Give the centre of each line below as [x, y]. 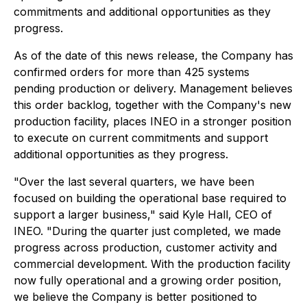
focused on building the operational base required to [150, 198]
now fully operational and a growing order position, [148, 280]
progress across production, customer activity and [145, 247]
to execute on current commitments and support [141, 138]
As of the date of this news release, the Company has [153, 56]
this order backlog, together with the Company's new [152, 105]
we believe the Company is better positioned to [135, 297]
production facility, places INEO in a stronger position [152, 121]
